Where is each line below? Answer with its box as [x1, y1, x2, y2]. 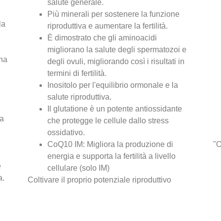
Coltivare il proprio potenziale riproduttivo [28, 175, 172, 184]
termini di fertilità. [47, 69, 107, 77]
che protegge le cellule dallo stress [47, 116, 169, 125]
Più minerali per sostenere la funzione [47, 9, 180, 18]
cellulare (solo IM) [47, 163, 110, 172]
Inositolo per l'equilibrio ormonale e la [47, 80, 179, 89]
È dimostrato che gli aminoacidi [47, 33, 157, 42]
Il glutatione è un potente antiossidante [47, 104, 183, 113]
